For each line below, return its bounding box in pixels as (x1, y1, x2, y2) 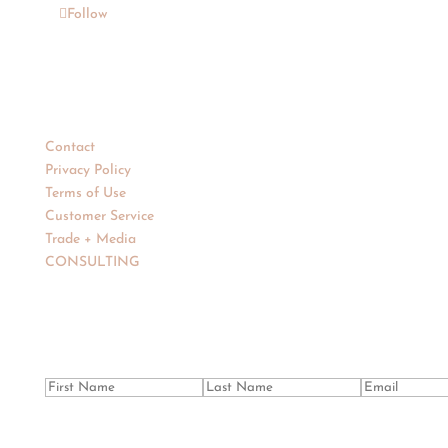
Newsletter (44, 296, 172, 337)
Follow (66, 6, 107, 22)
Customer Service (44, 208, 154, 224)
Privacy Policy (44, 162, 131, 178)
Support (44, 76, 99, 100)
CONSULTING (44, 254, 140, 270)
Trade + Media (44, 231, 136, 247)
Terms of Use (44, 185, 126, 201)
